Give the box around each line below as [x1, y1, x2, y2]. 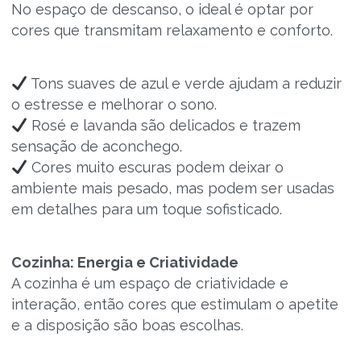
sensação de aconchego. [10, 138, 182, 155]
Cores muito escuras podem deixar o [27, 159, 284, 176]
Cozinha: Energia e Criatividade [10, 254, 239, 271]
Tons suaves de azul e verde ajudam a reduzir [27, 75, 342, 92]
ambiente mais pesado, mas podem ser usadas [10, 180, 334, 197]
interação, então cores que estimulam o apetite [10, 296, 338, 313]
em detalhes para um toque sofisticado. [10, 201, 282, 218]
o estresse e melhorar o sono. [10, 96, 217, 113]
